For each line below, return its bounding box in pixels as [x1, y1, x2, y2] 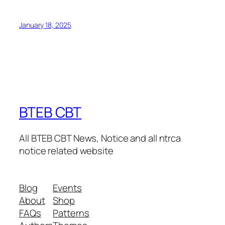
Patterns [53, 206, 89, 219]
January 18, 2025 [19, 20, 71, 30]
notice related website [19, 144, 114, 158]
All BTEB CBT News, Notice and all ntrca [19, 132, 181, 145]
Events [53, 181, 82, 194]
